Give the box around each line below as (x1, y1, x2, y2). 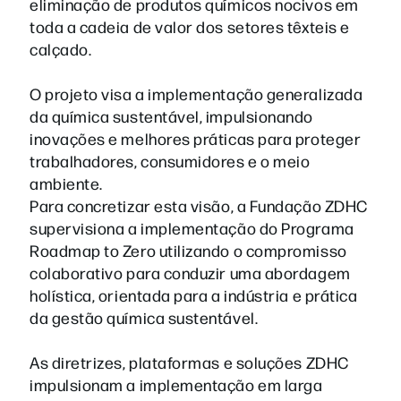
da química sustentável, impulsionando (30, 105, 313, 126)
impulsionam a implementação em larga (30, 373, 323, 395)
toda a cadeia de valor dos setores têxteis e (30, 15, 350, 37)
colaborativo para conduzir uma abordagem (30, 261, 351, 283)
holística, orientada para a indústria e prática (30, 284, 358, 305)
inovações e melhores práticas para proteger (30, 127, 362, 149)
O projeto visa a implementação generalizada (30, 82, 363, 104)
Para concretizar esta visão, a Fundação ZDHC (30, 194, 368, 216)
